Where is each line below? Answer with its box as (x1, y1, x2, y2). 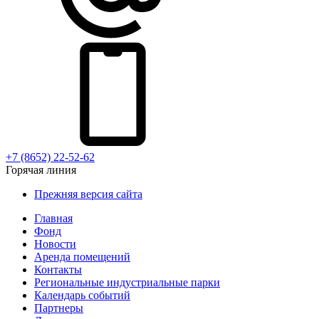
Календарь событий (34, 289, 130, 301)
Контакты (34, 263, 82, 276)
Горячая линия (6, 164, 76, 176)
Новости (34, 238, 76, 250)
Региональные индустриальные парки (34, 276, 220, 288)
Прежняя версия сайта (34, 188, 142, 200)
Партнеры (34, 302, 83, 314)
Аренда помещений (34, 251, 130, 263)
